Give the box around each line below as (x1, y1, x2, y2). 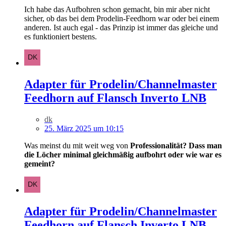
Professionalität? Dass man (130, 141, 222, 150)
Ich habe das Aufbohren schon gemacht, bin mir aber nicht (24, 5, 210, 14)
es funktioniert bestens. (24, 32, 97, 41)
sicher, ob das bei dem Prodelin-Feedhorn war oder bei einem (24, 14, 219, 23)
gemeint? (24, 159, 55, 168)
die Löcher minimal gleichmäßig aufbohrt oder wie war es (24, 150, 221, 159)
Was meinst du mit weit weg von (24, 141, 130, 150)
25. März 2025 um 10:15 (44, 124, 124, 133)
